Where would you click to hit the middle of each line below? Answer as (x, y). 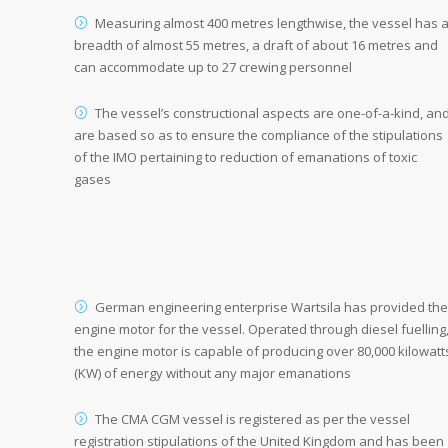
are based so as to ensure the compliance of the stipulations (258, 135)
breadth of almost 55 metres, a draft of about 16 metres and (256, 45)
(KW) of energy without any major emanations (212, 373)
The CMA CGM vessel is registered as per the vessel (252, 419)
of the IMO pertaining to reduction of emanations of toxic (245, 157)
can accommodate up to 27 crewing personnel (213, 67)
